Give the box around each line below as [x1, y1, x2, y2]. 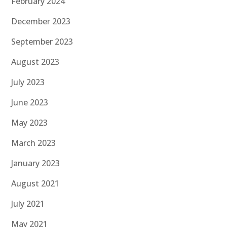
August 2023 [11, 56, 60, 68]
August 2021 [11, 178, 60, 190]
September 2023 [11, 36, 73, 48]
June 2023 [11, 97, 49, 108]
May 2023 [11, 117, 48, 129]
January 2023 [11, 158, 60, 169]
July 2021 [11, 198, 45, 210]
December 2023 [11, 16, 71, 27]
